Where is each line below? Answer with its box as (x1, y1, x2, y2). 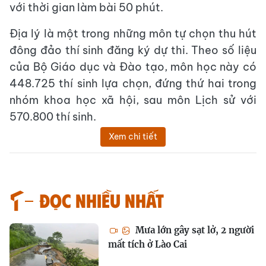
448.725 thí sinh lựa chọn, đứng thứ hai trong (9, 76, 256, 90)
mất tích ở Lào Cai (108, 238, 187, 250)
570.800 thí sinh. (9, 109, 96, 123)
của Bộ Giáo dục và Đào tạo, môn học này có (9, 59, 256, 74)
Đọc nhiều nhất (39, 188, 164, 211)
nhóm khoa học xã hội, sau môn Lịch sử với (9, 93, 256, 107)
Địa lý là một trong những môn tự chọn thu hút (9, 26, 256, 40)
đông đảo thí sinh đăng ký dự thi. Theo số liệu (9, 43, 256, 57)
